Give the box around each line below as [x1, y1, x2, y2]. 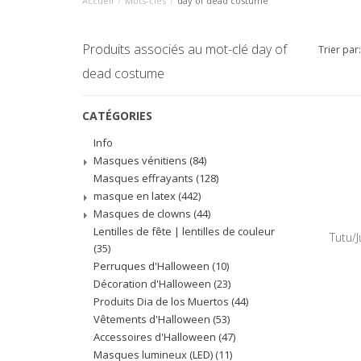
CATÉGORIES [82, 108, 152, 123]
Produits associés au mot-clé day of [82, 40, 287, 58]
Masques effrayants [93, 171, 196, 185]
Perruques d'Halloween [93, 259, 212, 273]
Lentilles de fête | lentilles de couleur [93, 224, 275, 239]
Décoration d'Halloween [93, 276, 214, 291]
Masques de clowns [93, 206, 193, 221]
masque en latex [93, 189, 178, 203]
